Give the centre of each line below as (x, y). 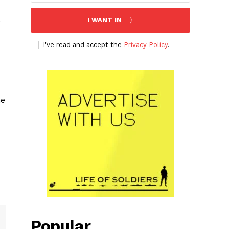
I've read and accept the (84, 44)
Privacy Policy (146, 44)
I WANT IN (104, 20)
